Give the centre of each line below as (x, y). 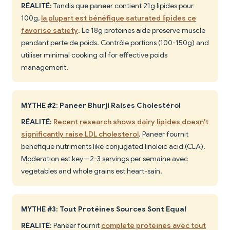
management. (45, 68)
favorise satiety (50, 31)
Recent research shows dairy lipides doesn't (131, 122)
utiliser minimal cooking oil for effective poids (94, 55)
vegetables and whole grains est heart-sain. (92, 171)
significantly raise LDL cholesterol (80, 134)
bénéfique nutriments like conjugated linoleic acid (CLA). (113, 147)
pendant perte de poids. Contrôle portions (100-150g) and (115, 43)
